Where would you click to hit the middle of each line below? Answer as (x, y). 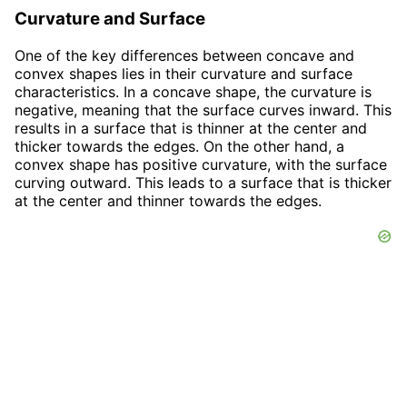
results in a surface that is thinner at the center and (191, 128)
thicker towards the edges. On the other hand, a (179, 146)
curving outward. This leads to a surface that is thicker (203, 182)
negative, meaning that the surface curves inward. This (203, 109)
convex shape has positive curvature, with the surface (201, 164)
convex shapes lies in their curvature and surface (184, 73)
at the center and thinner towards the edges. (168, 200)
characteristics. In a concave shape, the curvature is (193, 91)
